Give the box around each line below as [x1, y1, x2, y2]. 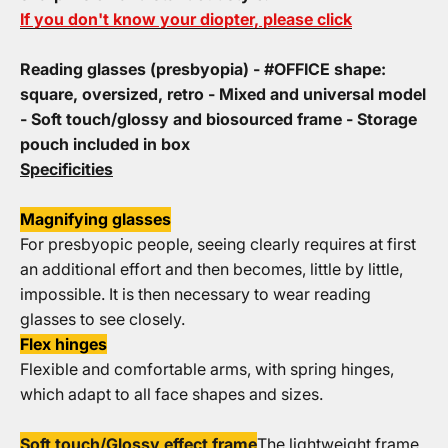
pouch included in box [20, 134, 190, 154]
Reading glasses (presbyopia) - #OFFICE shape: [20, 59, 386, 79]
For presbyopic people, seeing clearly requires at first [20, 234, 416, 254]
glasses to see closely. [20, 309, 185, 329]
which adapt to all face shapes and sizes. [20, 384, 323, 404]
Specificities [20, 159, 113, 179]
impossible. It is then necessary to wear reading [20, 284, 371, 304]
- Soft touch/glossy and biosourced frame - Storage [20, 109, 417, 129]
